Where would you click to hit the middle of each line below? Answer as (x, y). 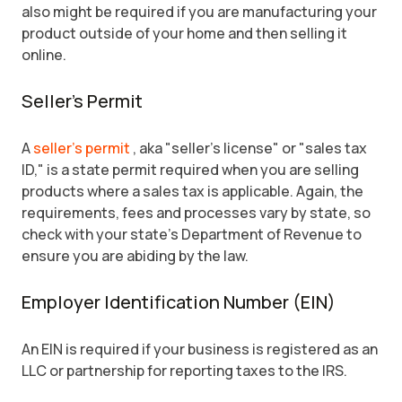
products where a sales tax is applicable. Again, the (192, 191)
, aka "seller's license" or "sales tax (250, 148)
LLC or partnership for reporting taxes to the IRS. (184, 371)
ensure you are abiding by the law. (135, 256)
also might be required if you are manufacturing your (199, 12)
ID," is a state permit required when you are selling (190, 170)
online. (44, 55)
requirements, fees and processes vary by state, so (196, 213)
